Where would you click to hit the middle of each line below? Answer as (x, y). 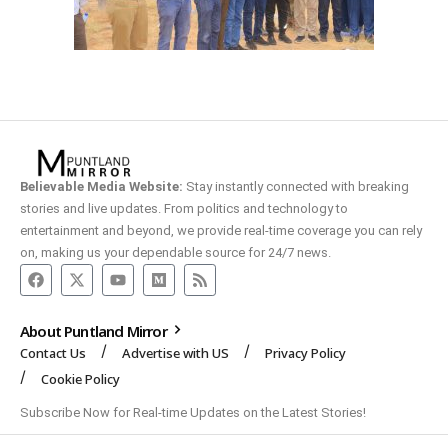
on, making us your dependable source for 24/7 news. (175, 252)
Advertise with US (175, 352)
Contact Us (53, 352)
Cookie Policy (80, 378)
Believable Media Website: (101, 186)
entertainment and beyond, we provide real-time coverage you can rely (221, 230)
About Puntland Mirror (95, 330)
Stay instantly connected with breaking (296, 186)
